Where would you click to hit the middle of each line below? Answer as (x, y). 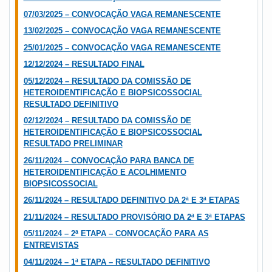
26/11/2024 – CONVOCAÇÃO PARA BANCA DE (109, 160)
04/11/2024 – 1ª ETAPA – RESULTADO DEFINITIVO (117, 262)
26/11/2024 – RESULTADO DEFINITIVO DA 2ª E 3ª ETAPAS (131, 200)
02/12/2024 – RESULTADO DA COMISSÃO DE (107, 121)
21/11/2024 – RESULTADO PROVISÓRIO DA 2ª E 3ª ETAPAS (134, 217)
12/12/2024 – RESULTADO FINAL (84, 64)
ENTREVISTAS (51, 245)
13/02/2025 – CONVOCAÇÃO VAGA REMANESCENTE (122, 31)
